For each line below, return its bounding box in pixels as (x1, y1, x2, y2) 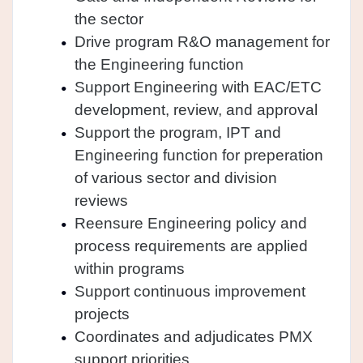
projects (74, 305, 130, 322)
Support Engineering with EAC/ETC (74, 78, 322, 96)
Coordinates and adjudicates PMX (74, 327, 313, 345)
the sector (74, 10, 143, 28)
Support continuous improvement (74, 282, 305, 300)
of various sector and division (74, 169, 277, 186)
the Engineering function (74, 55, 244, 73)
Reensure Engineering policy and (74, 214, 307, 232)
